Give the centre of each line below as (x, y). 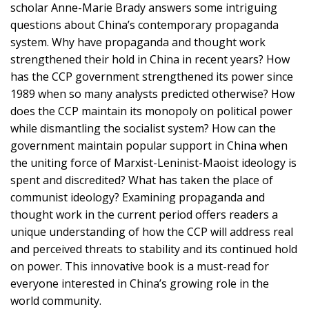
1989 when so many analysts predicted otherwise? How (152, 94)
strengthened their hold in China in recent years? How (150, 60)
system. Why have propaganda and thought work (138, 42)
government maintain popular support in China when (149, 146)
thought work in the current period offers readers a (144, 215)
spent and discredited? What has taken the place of (142, 180)
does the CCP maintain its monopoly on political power (151, 111)
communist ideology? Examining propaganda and (138, 198)
